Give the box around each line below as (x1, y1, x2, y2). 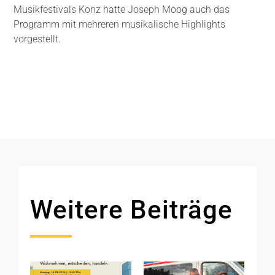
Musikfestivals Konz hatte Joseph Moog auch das (14, 4, 230, 16)
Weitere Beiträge (30, 195, 233, 225)
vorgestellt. (14, 33, 61, 45)
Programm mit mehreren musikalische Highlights (14, 18, 226, 31)
